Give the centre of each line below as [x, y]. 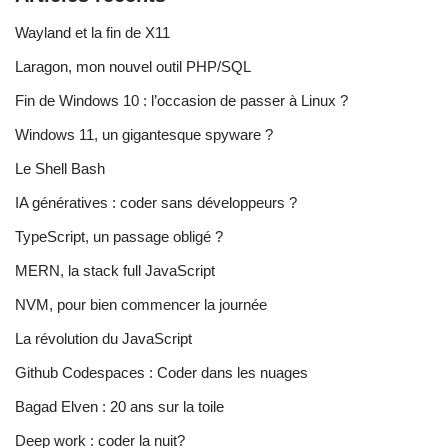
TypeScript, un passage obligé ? [119, 237]
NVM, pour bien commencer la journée [141, 305]
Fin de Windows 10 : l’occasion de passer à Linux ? [181, 101]
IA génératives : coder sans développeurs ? [156, 203]
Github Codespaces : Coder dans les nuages [161, 373]
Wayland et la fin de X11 [92, 33]
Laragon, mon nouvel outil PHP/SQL [133, 67]
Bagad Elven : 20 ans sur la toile [119, 407]
